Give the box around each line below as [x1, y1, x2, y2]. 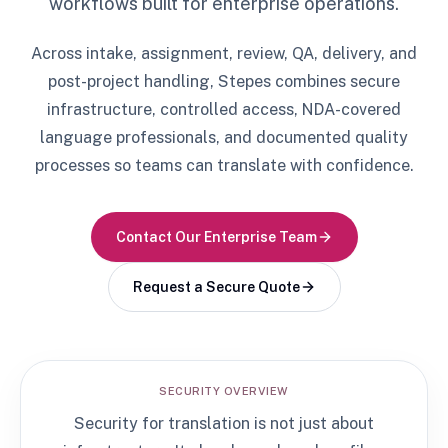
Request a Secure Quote [132, 279, 300, 295]
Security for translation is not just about [74, 414, 374, 433]
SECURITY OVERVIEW [159, 385, 289, 397]
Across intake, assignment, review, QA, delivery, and [31, 44, 417, 63]
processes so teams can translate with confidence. [35, 156, 413, 175]
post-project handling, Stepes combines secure [48, 72, 400, 91]
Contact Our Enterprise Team [115, 229, 317, 245]
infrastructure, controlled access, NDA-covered [47, 100, 401, 119]
